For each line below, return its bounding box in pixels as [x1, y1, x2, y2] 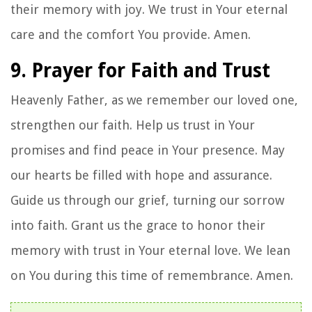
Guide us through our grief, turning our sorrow [10, 192, 284, 208]
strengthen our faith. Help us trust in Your [10, 117, 255, 132]
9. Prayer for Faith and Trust [10, 58, 270, 82]
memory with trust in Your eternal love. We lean [10, 242, 290, 258]
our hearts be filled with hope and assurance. [10, 167, 272, 182]
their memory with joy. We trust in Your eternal [10, 1, 288, 17]
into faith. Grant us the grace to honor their [10, 217, 265, 233]
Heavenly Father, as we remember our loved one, [10, 92, 298, 107]
